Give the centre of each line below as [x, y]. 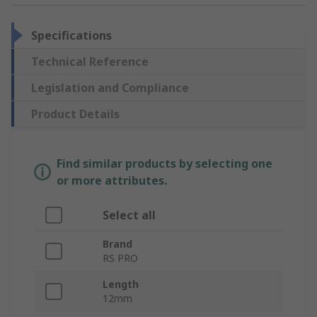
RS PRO [120, 258]
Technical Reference [90, 62]
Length [121, 284]
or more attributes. [112, 181]
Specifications [71, 36]
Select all [129, 215]
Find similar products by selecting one [165, 164]
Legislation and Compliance [110, 88]
